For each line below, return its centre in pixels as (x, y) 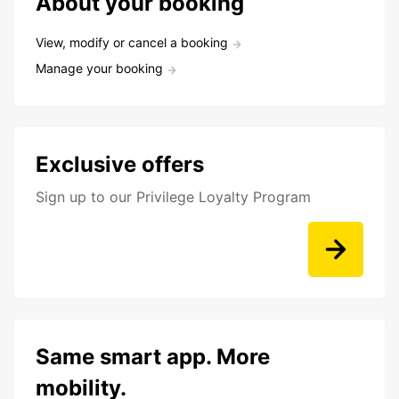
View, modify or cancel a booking (132, 43)
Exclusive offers (120, 165)
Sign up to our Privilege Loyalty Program (173, 197)
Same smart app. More (153, 357)
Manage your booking (99, 69)
